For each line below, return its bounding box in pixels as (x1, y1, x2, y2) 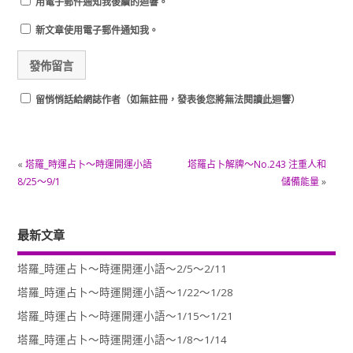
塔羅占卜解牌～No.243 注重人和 (187, 158, 326, 172)
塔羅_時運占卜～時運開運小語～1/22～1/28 (17, 285, 233, 300)
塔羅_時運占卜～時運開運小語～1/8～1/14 (17, 333, 227, 347)
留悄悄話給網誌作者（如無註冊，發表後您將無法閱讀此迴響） (32, 92, 300, 106)
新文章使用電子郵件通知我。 (35, 24, 158, 38)
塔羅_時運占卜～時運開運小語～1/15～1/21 (17, 309, 233, 324)
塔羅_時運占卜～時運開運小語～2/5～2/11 (17, 262, 227, 276)
